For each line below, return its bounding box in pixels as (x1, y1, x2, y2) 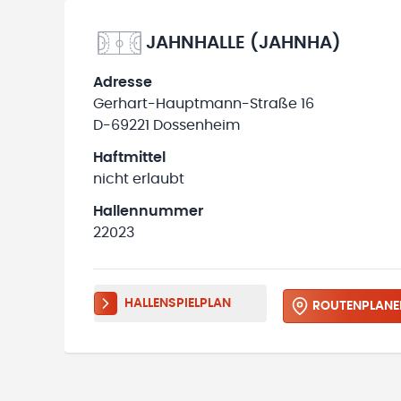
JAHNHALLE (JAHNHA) (146, 34, 342, 52)
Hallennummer (93, 204, 203, 218)
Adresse (93, 75, 152, 90)
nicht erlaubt (93, 172, 184, 186)
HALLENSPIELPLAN (124, 297, 231, 310)
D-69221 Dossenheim (93, 118, 240, 132)
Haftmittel (93, 150, 166, 165)
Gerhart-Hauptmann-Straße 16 (93, 97, 314, 111)
